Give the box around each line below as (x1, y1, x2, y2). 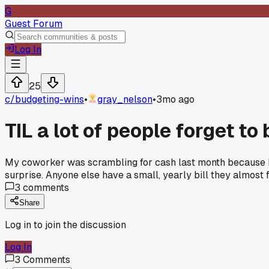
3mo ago (156, 93, 195, 106)
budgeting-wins (15, 93, 84, 106)
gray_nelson (97, 93, 153, 106)
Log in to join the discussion (5, 218, 126, 231)
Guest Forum (5, 17, 62, 30)
